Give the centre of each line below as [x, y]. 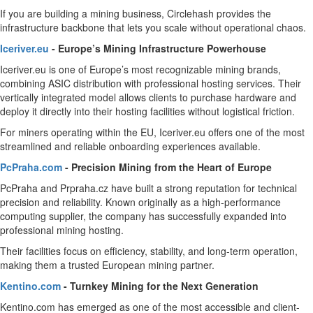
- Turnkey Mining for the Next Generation [160, 286]
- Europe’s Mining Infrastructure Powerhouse [158, 48]
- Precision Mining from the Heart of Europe [167, 167]
